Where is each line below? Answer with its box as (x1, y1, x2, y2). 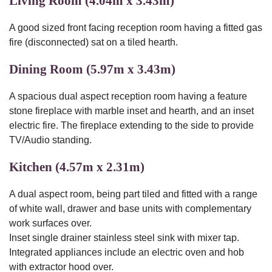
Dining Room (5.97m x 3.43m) (9, 62, 175, 76)
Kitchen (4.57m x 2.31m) (9, 160, 144, 174)
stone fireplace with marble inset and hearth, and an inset (9, 106, 254, 116)
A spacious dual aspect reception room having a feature (9, 91, 247, 101)
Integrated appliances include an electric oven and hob (9, 247, 244, 257)
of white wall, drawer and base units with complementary (9, 203, 251, 214)
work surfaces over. (9, 218, 92, 228)
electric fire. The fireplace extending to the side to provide (9, 120, 254, 131)
